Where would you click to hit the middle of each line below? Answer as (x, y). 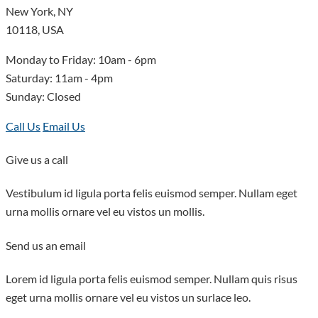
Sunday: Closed (43, 96)
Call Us (23, 126)
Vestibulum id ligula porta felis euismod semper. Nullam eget (152, 193)
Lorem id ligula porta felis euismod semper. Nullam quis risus (152, 278)
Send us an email (46, 245)
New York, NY (39, 11)
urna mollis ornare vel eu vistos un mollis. (105, 212)
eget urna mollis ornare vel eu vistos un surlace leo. (128, 297)
